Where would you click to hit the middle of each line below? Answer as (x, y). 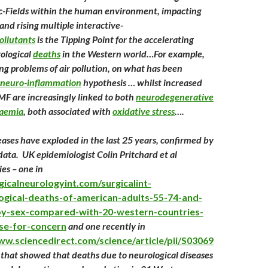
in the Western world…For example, (133, 54)
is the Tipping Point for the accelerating (115, 39)
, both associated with (68, 111)
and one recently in (106, 226)
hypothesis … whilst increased (142, 82)
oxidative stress (144, 111)
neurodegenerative (175, 97)
